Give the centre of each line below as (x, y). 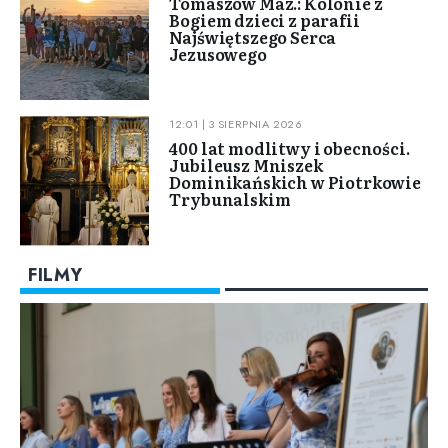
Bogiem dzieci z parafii (264, 20)
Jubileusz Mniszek (246, 165)
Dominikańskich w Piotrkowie (295, 182)
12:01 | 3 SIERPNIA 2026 (236, 124)
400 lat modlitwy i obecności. (289, 148)
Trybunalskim (230, 199)
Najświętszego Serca (253, 37)
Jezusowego (218, 54)
